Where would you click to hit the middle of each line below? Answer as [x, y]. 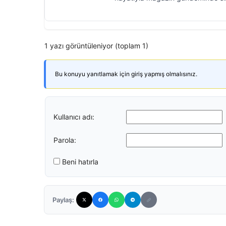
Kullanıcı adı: [74, 117]
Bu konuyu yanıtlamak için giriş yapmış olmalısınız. [126, 74]
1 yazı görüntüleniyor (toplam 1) [96, 46]
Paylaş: [63, 200]
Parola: [65, 140]
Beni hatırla [80, 162]
